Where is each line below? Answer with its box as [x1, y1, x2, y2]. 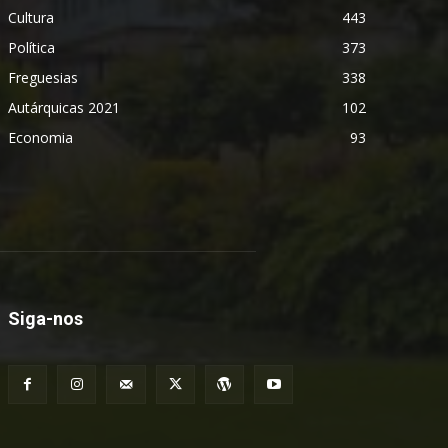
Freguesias [8, 67, 78, 87]
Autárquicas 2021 [8, 97, 120, 117]
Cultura [8, 7, 54, 27]
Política [8, 37, 55, 57]
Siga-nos [8, 307, 83, 329]
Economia [8, 127, 73, 147]
